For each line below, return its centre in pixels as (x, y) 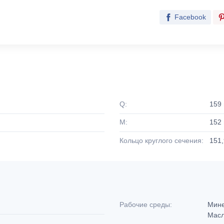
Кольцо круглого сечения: (161, 140)
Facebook (190, 17)
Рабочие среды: (146, 205)
